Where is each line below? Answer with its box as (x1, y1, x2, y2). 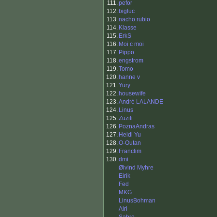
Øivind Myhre (119, 164, 154, 171)
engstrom (119, 57, 143, 64)
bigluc (119, 8, 135, 15)
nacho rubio (119, 16, 150, 23)
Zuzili (119, 115, 133, 122)
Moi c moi (119, 41, 144, 48)
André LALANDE (119, 98, 163, 106)
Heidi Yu (119, 131, 141, 139)
